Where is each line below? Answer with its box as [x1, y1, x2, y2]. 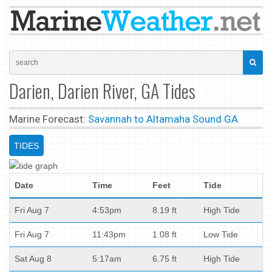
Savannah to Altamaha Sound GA [88, 112, 238, 125]
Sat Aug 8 [15, 253, 52, 263]
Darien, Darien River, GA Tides [9, 76, 195, 104]
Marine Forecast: [9, 112, 88, 125]
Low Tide [203, 229, 238, 239]
